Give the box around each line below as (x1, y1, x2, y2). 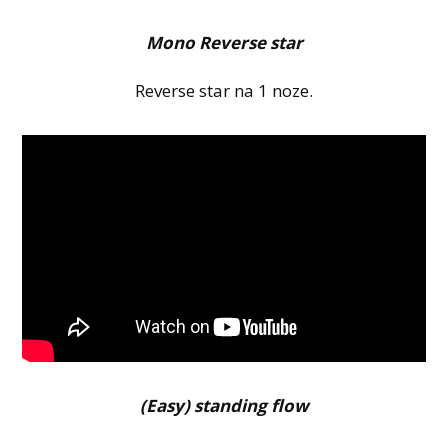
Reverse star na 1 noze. (135, 79, 313, 102)
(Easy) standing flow (139, 393, 309, 417)
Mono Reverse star (145, 30, 303, 54)
